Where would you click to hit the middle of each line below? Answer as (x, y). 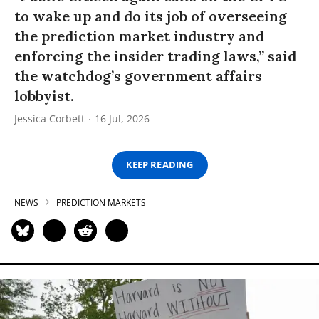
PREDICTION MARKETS (101, 202)
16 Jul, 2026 (122, 118)
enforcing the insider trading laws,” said (155, 56)
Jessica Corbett (49, 118)
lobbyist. (44, 95)
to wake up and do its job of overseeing (151, 16)
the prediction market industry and (139, 36)
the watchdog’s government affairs (138, 75)
